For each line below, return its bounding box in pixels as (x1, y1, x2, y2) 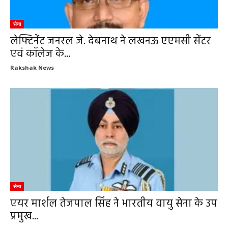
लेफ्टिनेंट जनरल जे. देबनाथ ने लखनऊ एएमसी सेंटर (10, 33, 211, 50)
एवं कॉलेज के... (10, 46, 70, 63)
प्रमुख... (10, 208, 38, 225)
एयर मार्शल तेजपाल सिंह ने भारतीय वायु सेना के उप (10, 195, 217, 212)
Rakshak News (10, 64, 54, 72)
